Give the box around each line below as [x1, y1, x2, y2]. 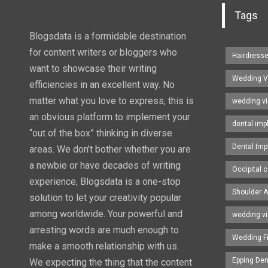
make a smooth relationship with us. [29, 240, 179, 252]
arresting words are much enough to [29, 224, 179, 236]
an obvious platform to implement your [29, 111, 190, 123]
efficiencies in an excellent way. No [29, 78, 175, 90]
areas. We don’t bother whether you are [29, 143, 191, 155]
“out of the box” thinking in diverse [29, 127, 172, 139]
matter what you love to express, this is [29, 95, 194, 106]
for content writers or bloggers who [29, 46, 177, 58]
